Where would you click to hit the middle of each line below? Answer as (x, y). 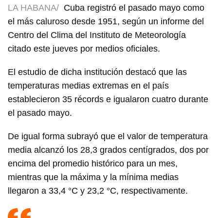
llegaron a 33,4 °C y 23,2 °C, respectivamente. (98, 191)
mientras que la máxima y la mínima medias (93, 177)
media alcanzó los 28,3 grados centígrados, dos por (108, 150)
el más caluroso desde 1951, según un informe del (106, 22)
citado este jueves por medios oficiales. (84, 49)
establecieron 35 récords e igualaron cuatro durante (108, 100)
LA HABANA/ (33, 8)
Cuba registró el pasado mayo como (134, 8)
